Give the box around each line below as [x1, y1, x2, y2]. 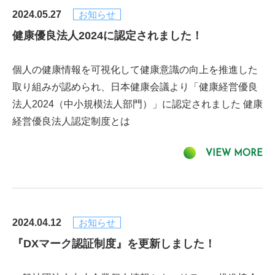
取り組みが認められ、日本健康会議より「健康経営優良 [12, 82, 258, 92]
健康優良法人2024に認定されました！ [12, 29, 203, 42]
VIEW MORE [206, 149, 263, 158]
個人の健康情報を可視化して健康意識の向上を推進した [12, 64, 258, 75]
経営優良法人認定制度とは [12, 116, 130, 126]
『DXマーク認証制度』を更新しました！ [12, 238, 215, 250]
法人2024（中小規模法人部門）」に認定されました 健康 [12, 99, 263, 109]
